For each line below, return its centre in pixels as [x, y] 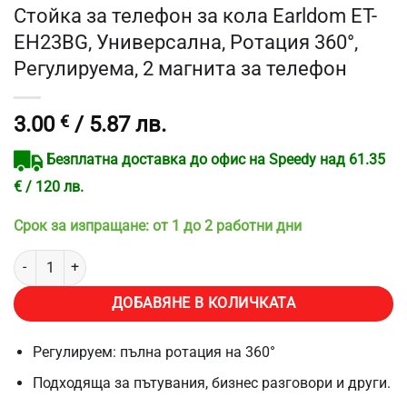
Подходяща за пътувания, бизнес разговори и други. [211, 383]
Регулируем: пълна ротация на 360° [154, 352]
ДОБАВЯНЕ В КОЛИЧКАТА [203, 303]
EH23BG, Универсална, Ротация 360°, [186, 42]
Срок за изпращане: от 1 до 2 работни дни [158, 225]
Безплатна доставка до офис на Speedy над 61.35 [216, 160]
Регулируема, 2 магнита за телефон [180, 69]
